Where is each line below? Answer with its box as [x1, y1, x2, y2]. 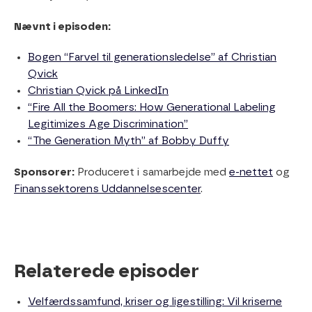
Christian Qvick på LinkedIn [28, 86, 169, 97]
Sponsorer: [14, 167, 75, 178]
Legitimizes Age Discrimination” [28, 119, 188, 130]
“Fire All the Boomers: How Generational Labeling [28, 102, 276, 114]
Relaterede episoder [14, 262, 199, 281]
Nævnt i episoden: [14, 21, 111, 32]
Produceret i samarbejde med [75, 167, 229, 178]
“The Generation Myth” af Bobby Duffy [28, 136, 229, 147]
